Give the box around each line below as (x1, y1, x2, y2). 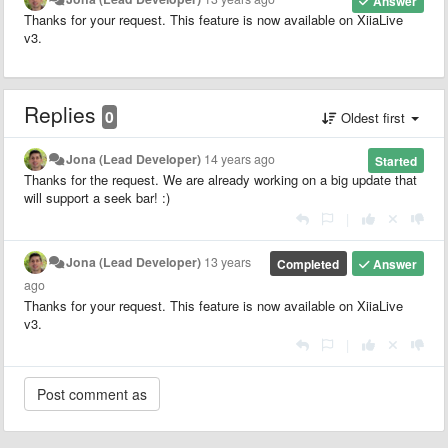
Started (374, 151, 417, 170)
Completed (277, 254, 340, 273)
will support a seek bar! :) (24, 187, 170, 207)
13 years (204, 252, 252, 271)
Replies (24, 98, 102, 129)
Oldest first (337, 107, 409, 127)
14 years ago (204, 149, 276, 168)
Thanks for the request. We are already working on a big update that (24, 169, 417, 189)
